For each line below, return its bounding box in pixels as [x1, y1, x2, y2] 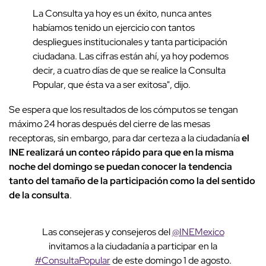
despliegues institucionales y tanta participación [33, 36, 227, 49]
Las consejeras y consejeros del [42, 226, 172, 239]
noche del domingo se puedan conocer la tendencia [9, 160, 232, 173]
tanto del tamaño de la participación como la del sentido [9, 175, 255, 188]
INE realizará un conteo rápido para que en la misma [9, 146, 234, 159]
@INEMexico [172, 226, 224, 239]
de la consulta [9, 189, 69, 202]
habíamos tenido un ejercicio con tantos [33, 21, 195, 34]
